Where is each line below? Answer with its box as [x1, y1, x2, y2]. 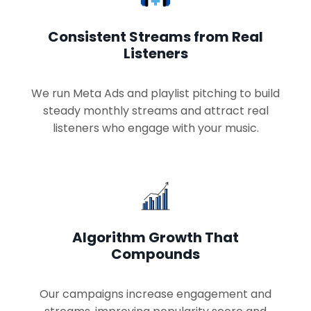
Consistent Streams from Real [48, 27, 263, 47]
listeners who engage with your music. [52, 120, 259, 137]
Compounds [111, 244, 200, 264]
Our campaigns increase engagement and [40, 286, 271, 303]
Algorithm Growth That [72, 228, 239, 248]
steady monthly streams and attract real [42, 103, 269, 119]
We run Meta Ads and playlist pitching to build [31, 85, 280, 102]
